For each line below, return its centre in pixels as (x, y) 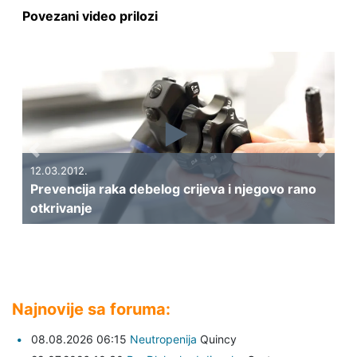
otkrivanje (61, 208)
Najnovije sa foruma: (91, 309)
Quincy (217, 339)
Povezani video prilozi (90, 16)
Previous (60, 159)
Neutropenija (163, 339)
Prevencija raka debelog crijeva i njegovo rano (173, 188)
